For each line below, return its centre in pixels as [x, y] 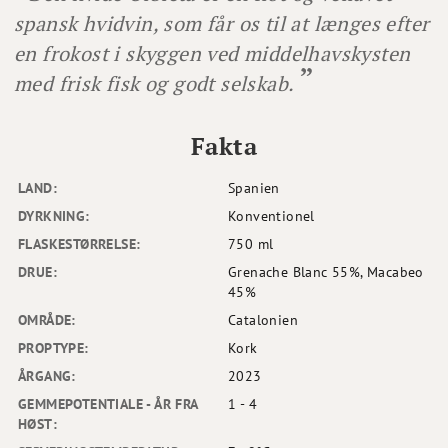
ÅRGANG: [47, 376]
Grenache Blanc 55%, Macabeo [326, 272]
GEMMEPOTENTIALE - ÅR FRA [108, 404]
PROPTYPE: [53, 348]
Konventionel [271, 216]
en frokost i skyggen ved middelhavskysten [212, 54]
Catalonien [263, 320]
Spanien [254, 188]
